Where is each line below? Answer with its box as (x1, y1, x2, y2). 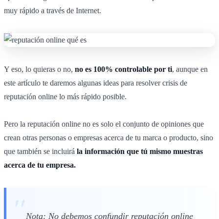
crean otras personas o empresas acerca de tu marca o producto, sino (4, 133, 213, 142)
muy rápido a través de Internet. (4, 6, 101, 15)
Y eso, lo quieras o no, (4, 65, 73, 73)
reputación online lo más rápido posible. (4, 92, 127, 101)
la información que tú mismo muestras (75, 147, 203, 155)
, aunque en (172, 65, 208, 73)
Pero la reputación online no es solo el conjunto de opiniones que (4, 119, 204, 128)
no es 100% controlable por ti (73, 65, 172, 73)
